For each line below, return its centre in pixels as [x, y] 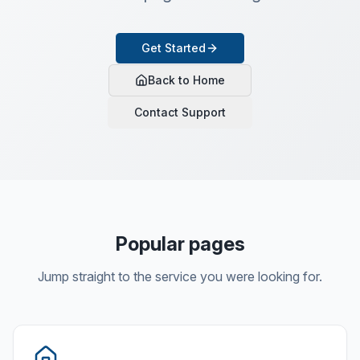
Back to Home [186, 80]
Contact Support [180, 112]
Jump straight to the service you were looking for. [180, 276]
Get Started [174, 48]
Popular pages [180, 244]
